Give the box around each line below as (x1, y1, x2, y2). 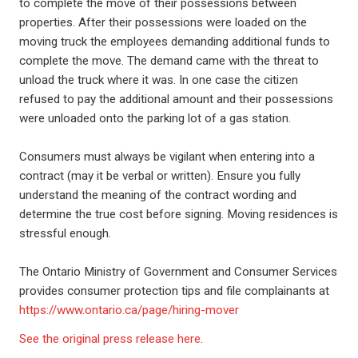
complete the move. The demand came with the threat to (19, 54, 319, 68)
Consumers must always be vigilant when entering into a (19, 149, 315, 164)
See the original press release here (19, 332, 201, 346)
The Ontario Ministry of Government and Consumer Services (19, 265, 337, 279)
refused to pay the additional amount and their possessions (19, 92, 333, 106)
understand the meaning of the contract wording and (19, 188, 296, 202)
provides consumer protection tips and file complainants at (19, 284, 329, 298)
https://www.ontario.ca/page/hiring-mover (19, 303, 239, 317)
